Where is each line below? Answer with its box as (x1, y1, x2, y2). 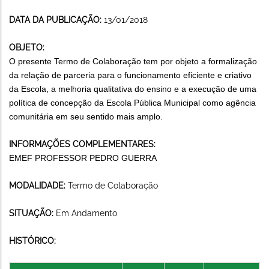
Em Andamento (56, 208, 117, 218)
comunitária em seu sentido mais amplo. (9, 111, 163, 121)
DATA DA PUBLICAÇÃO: (9, 14, 104, 25)
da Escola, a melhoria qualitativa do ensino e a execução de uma (9, 83, 256, 94)
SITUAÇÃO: (9, 208, 56, 218)
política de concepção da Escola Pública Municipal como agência (9, 97, 256, 107)
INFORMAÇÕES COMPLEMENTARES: (9, 139, 156, 149)
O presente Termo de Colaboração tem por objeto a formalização (9, 56, 257, 66)
